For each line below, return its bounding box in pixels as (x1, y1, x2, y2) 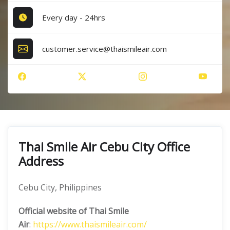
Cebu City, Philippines (18, 182, 102, 193)
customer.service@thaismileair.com (42, 43, 167, 54)
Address (18, 152, 64, 169)
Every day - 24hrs (42, 12, 106, 23)
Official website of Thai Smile (18, 205, 129, 217)
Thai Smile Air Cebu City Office (18, 138, 190, 155)
